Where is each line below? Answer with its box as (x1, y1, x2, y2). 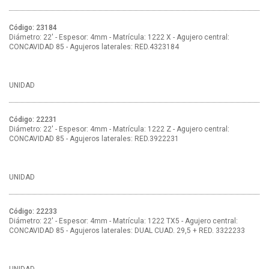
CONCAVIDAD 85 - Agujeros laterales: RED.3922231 (9, 134, 179, 144)
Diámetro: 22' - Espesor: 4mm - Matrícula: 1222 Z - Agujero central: (9, 125, 229, 134)
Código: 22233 (9, 207, 57, 216)
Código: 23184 (9, 23, 57, 32)
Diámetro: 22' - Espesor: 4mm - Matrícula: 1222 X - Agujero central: (9, 33, 229, 42)
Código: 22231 (9, 115, 57, 124)
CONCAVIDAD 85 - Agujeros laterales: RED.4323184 (9, 43, 179, 52)
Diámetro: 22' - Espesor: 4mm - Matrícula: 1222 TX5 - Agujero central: (9, 217, 238, 226)
